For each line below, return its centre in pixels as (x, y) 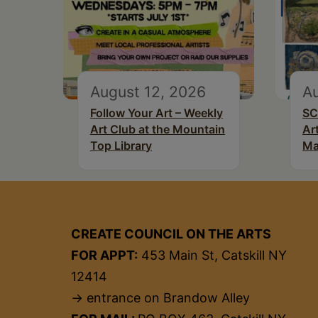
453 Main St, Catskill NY (212, 256)
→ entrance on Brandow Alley (160, 298)
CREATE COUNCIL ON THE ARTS (171, 234)
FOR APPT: (104, 256)
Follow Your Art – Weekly (157, 113)
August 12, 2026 (148, 92)
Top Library (121, 146)
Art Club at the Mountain (158, 130)
